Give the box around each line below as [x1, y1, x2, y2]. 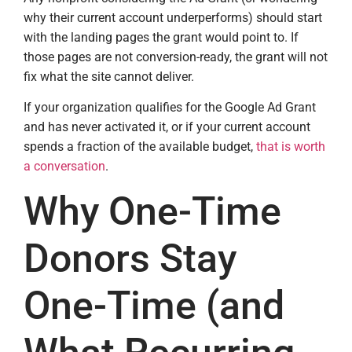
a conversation [24, 159, 105, 174]
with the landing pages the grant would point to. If [24, 29, 299, 45]
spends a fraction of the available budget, [24, 139, 256, 155]
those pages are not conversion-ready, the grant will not [24, 49, 328, 64]
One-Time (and [24, 282, 284, 328]
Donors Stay [24, 235, 236, 281]
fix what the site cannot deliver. [24, 68, 194, 84]
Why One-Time [24, 188, 281, 234]
